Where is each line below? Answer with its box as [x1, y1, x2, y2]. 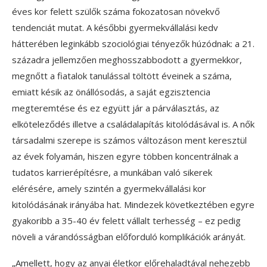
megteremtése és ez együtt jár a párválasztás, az [12, 101, 219, 114]
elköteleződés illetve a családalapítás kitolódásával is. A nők [12, 117, 254, 130]
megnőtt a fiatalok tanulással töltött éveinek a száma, [12, 69, 232, 82]
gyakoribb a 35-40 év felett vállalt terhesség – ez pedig [12, 214, 241, 226]
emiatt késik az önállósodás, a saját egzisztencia [12, 85, 210, 98]
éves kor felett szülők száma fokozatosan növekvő [12, 5, 220, 17]
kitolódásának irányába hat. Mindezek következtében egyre [12, 198, 254, 210]
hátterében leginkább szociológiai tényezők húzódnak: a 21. [12, 37, 254, 49]
